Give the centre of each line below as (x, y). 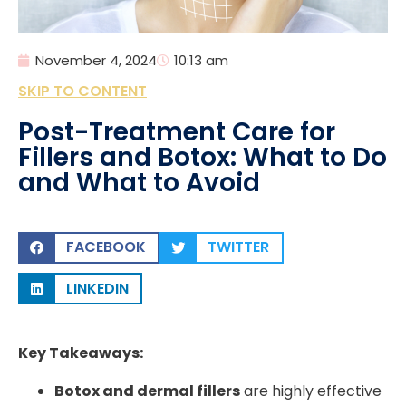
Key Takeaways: (81, 353)
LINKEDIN (97, 288)
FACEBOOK (106, 247)
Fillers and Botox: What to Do (203, 157)
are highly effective (311, 391)
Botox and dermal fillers (147, 391)
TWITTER (239, 247)
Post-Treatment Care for (177, 131)
